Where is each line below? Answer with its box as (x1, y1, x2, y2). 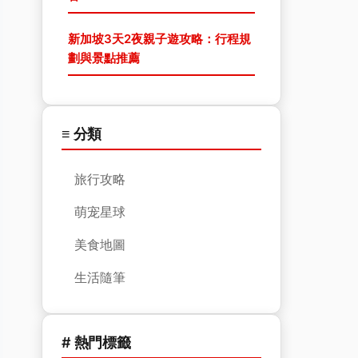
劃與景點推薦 (68, 50, 140, 66)
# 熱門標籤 (62, 334, 131, 351)
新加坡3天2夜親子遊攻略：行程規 (68, 31, 251, 46)
